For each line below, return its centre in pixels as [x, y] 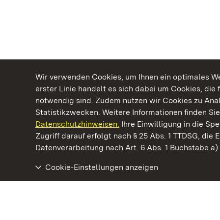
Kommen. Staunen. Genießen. [106, 135]
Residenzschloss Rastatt [80, 190]
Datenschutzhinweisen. [77, 124]
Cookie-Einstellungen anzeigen [102, 167]
